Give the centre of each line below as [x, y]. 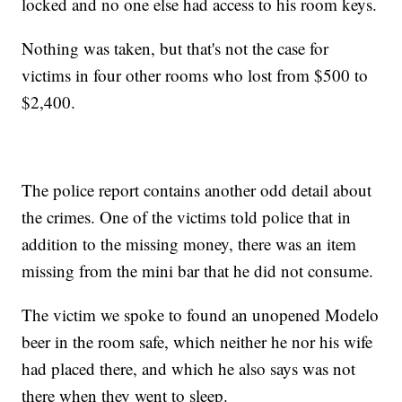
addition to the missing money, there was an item [189, 244]
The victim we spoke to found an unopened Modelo [201, 315]
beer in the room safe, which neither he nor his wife [197, 342]
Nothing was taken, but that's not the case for [175, 48]
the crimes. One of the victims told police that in [187, 217]
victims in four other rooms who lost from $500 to [195, 75]
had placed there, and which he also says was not [189, 369]
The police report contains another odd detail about [197, 190]
